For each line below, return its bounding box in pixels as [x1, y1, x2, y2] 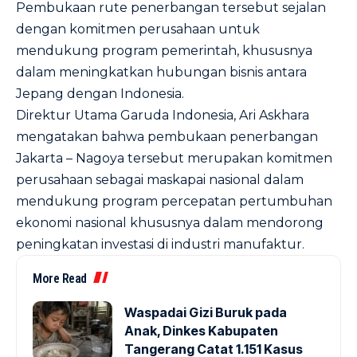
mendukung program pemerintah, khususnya [16, 43, 312, 58]
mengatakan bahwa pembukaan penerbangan [16, 129, 318, 144]
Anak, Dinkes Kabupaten [124, 323, 278, 339]
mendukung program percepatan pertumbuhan [16, 194, 332, 209]
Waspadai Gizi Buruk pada [124, 304, 287, 320]
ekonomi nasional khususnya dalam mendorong [16, 215, 324, 230]
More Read [33, 271, 87, 286]
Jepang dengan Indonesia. [16, 86, 184, 101]
